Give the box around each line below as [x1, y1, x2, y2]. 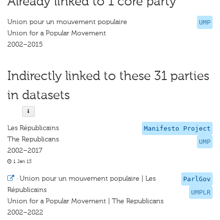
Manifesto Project [144, 125, 211, 132]
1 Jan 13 [12, 159, 31, 165]
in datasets [7, 87, 70, 103]
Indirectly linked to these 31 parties [7, 68, 209, 83]
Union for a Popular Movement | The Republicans [7, 197, 164, 205]
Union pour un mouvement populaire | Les [20, 174, 156, 183]
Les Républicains [7, 124, 59, 132]
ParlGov [183, 175, 211, 183]
